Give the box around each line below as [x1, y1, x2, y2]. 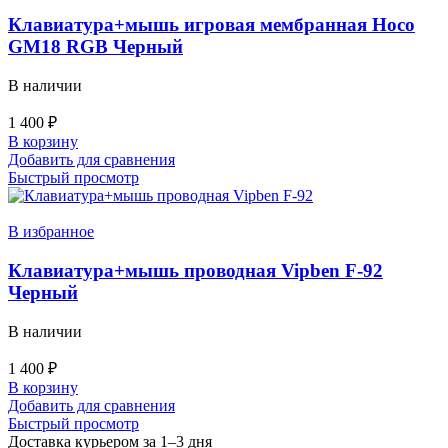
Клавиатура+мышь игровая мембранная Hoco [8, 14, 415, 36]
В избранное [8, 223, 94, 241]
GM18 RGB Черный [8, 36, 183, 58]
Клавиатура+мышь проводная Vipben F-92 [8, 259, 383, 281]
